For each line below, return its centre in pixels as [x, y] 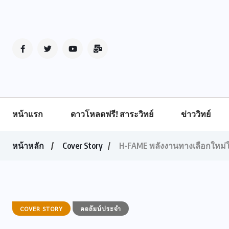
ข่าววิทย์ [196, 114]
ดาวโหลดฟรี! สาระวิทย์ [112, 114]
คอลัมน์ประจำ [101, 209]
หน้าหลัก [28, 146]
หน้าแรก [28, 114]
